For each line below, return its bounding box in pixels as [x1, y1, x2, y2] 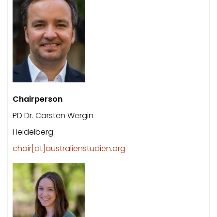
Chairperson [13, 93, 62, 105]
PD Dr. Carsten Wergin [13, 110, 93, 121]
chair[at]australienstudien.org [13, 143, 125, 154]
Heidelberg [13, 126, 53, 138]
